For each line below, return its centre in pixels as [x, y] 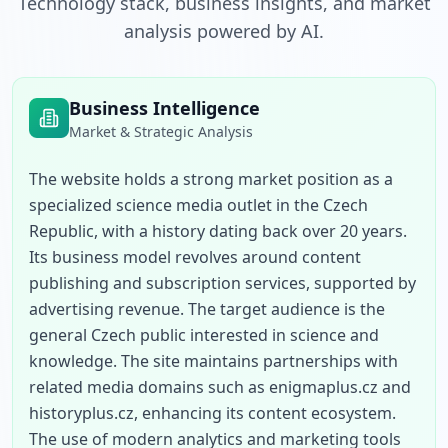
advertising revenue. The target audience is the [207, 309]
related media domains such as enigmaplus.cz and [220, 387]
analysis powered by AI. [224, 31]
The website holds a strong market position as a [211, 179]
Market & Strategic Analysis [161, 131]
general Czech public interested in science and [204, 335]
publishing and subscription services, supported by [222, 283]
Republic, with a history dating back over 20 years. [218, 231]
